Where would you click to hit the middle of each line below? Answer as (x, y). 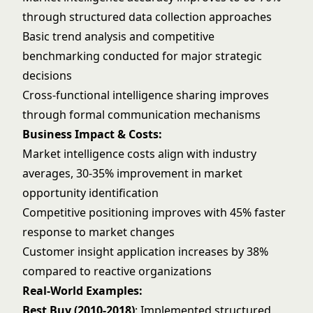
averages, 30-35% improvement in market (132, 173)
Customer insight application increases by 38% (145, 252)
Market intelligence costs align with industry (139, 154)
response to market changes (99, 232)
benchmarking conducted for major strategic (142, 56)
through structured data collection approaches (147, 17)
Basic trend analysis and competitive (118, 36)
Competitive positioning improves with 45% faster (154, 212)
